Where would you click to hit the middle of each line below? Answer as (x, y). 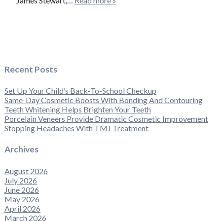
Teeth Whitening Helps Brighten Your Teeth (77, 110)
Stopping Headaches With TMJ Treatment (76, 128)
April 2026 (22, 208)
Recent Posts (31, 69)
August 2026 (26, 171)
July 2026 (20, 180)
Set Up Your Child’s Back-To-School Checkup (80, 91)
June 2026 (21, 189)
